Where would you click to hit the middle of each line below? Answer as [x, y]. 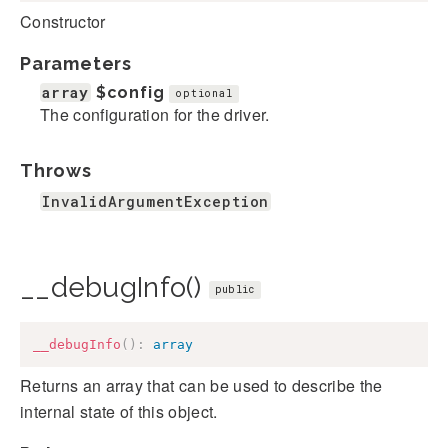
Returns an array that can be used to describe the [201, 386]
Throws [56, 170]
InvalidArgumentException [156, 201]
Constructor [63, 21]
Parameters [76, 63]
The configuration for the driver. [155, 114]
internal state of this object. [119, 412]
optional [204, 94]
